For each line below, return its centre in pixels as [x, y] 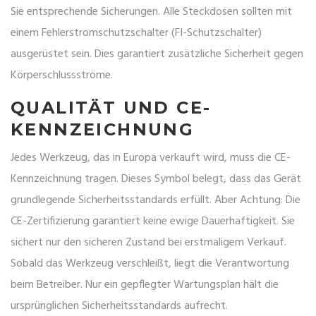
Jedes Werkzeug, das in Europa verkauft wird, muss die [142, 158]
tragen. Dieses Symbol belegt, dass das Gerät [192, 180]
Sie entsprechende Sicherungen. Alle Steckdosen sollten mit [151, 12]
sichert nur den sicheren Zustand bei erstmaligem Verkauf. [148, 243]
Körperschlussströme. [62, 76]
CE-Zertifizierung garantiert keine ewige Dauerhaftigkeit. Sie [153, 222]
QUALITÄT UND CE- [111, 108]
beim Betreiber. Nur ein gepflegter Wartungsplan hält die [145, 285]
